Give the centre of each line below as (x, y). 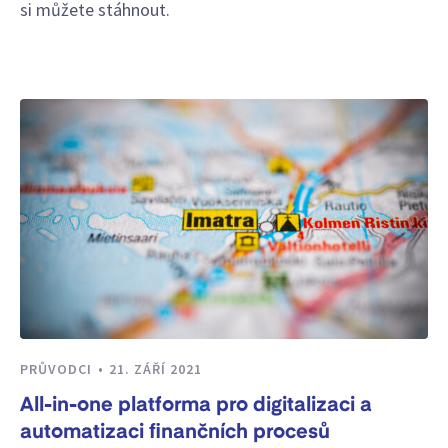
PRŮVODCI (58, 368)
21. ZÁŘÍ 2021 (155, 368)
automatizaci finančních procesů (175, 432)
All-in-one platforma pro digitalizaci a (196, 405)
